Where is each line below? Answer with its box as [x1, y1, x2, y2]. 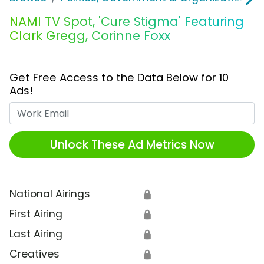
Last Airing [9, 227, 62, 242]
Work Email [131, 102, 187, 117]
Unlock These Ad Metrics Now [49, 136, 214, 153]
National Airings [9, 187, 90, 202]
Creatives [9, 247, 60, 262]
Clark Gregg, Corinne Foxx [9, 27, 170, 45]
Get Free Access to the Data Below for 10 [9, 70, 229, 85]
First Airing [9, 207, 62, 222]
